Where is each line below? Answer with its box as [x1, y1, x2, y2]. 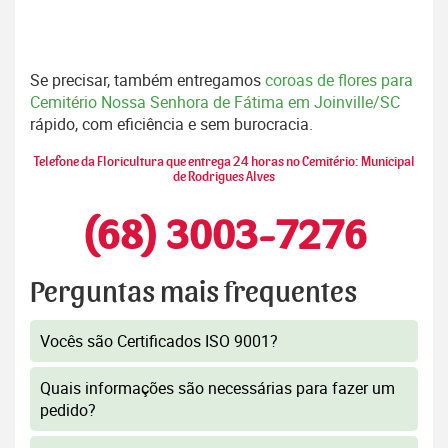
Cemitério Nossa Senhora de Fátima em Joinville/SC [30, 91, 400, 114]
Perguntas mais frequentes [30, 278, 357, 309]
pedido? [40, 399, 96, 422]
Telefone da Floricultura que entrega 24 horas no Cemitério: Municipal [33, 155, 415, 170]
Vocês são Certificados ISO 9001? [40, 330, 278, 353]
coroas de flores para [265, 69, 413, 92]
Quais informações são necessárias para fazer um [40, 377, 395, 400]
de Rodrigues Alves [173, 170, 275, 185]
